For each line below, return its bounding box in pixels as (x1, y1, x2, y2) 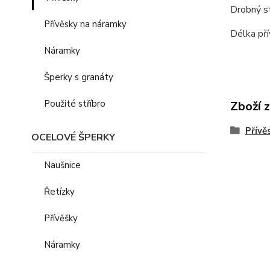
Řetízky (44, 186, 75, 198)
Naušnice (44, 159, 81, 171)
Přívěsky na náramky (44, 18, 127, 30)
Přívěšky (44, 212, 78, 224)
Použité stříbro (44, 98, 105, 110)
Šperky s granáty (44, 71, 113, 83)
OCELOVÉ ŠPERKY (31, 131, 115, 144)
